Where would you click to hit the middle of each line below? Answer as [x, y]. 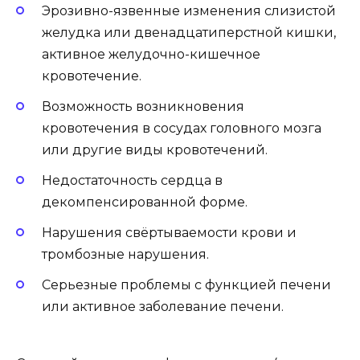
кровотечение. [92, 76]
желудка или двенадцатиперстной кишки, [189, 32]
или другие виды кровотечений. [155, 149]
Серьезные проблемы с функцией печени [186, 285]
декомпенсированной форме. [145, 202]
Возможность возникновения [143, 106]
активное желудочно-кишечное [151, 54]
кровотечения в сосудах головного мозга [182, 128]
